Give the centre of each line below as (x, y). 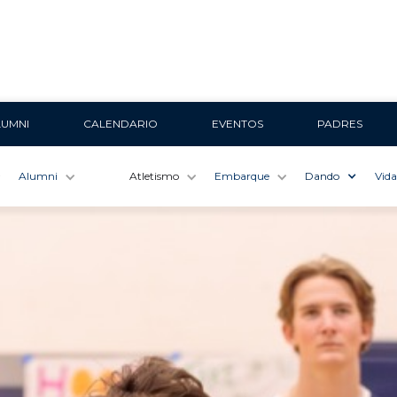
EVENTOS (237, 124)
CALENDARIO (120, 124)
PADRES (339, 124)
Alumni (38, 176)
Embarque (242, 176)
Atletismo (154, 176)
